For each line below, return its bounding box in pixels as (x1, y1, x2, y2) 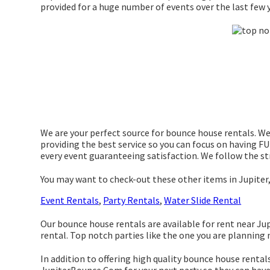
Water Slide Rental (164, 194, 242, 207)
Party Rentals (103, 194, 160, 207)
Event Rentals (40, 194, 99, 207)
